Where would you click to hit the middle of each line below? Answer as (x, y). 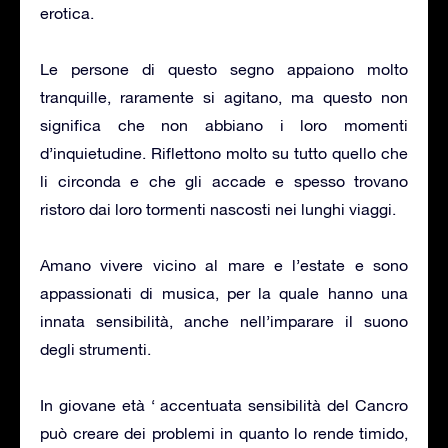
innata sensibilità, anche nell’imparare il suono (224, 320)
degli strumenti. (95, 348)
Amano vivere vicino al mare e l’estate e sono (224, 264)
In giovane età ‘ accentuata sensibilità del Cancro (224, 404)
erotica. (67, 12)
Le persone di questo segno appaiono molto (224, 68)
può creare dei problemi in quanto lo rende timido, (224, 432)
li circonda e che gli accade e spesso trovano (224, 180)
